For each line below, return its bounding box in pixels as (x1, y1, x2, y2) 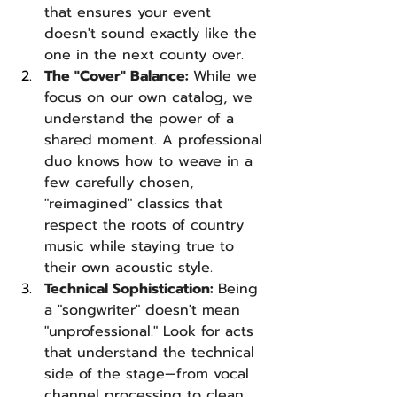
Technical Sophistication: (44, 278, 218, 300)
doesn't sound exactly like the (44, 23, 262, 44)
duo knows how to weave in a (44, 151, 258, 172)
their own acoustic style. (44, 257, 213, 278)
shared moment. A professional (44, 129, 268, 151)
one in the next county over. (44, 44, 244, 66)
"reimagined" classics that (44, 193, 228, 214)
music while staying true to (44, 236, 239, 257)
